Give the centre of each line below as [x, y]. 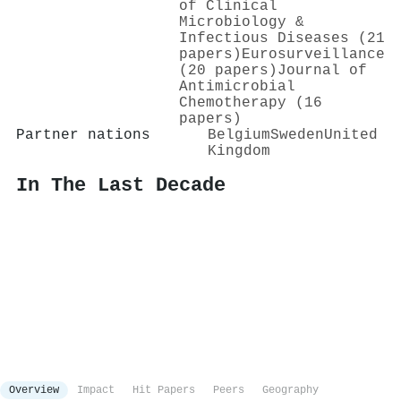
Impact [96, 391]
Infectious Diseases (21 [282, 38]
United [351, 135]
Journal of [322, 70]
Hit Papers [164, 391]
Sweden [297, 135]
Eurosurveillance [313, 54]
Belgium [239, 135]
